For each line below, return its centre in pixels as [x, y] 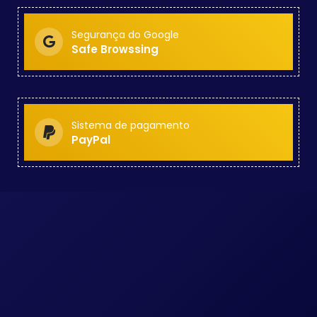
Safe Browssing [115, 50]
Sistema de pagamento [131, 126]
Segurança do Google [125, 35]
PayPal [91, 140]
